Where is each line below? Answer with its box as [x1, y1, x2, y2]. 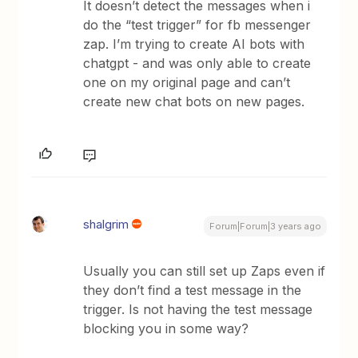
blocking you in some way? [83, 320, 249, 337]
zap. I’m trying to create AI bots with [83, 36, 305, 53]
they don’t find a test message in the [83, 282, 302, 299]
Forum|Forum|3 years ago [209, 221, 321, 233]
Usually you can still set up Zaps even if [83, 263, 326, 280]
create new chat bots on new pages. [83, 93, 305, 110]
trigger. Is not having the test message [83, 301, 313, 318]
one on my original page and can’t [83, 74, 291, 91]
